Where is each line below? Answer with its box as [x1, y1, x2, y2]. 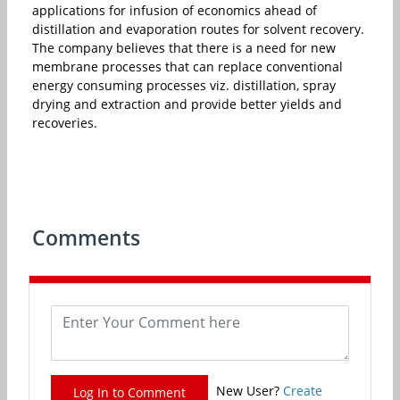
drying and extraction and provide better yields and [32, 95, 342, 112]
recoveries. [32, 113, 97, 131]
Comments [32, 222, 140, 252]
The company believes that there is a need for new [32, 38, 336, 56]
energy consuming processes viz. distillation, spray [32, 76, 336, 94]
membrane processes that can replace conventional [32, 57, 343, 75]
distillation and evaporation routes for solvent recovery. [32, 20, 364, 37]
